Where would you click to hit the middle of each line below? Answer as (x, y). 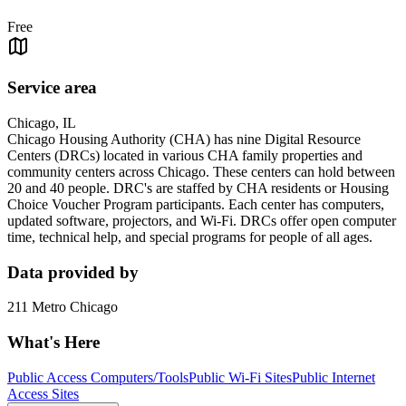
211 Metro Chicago (63, 307)
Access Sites (43, 393)
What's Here (53, 342)
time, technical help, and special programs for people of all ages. (190, 237)
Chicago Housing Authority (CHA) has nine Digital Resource (184, 139)
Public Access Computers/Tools (98, 377)
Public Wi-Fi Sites (240, 377)
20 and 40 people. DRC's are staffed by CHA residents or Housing (198, 188)
